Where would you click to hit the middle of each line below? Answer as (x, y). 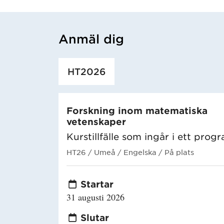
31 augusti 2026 (95, 197)
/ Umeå (102, 152)
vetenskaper (96, 121)
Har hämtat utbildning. (99, 65)
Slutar (95, 217)
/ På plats (176, 152)
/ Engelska (137, 152)
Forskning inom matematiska (137, 110)
